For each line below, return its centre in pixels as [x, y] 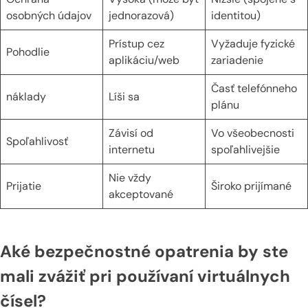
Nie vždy [130, 177]
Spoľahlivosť [37, 141]
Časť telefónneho [254, 88]
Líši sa [124, 96]
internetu [132, 149]
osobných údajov [49, 15]
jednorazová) [141, 15]
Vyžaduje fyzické [253, 43]
